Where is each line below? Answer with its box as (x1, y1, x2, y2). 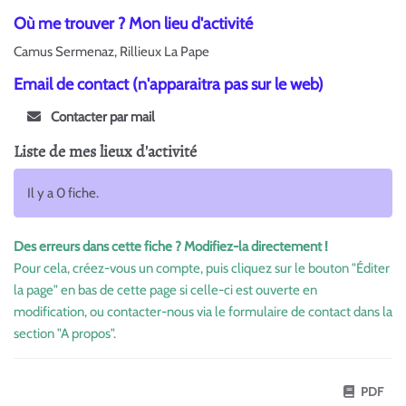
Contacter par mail (47, 109, 155, 125)
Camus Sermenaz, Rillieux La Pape (14, 43, 209, 60)
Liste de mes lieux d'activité (14, 140, 197, 162)
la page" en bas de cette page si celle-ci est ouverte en (14, 281, 317, 298)
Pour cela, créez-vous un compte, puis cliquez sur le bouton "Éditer (14, 259, 390, 276)
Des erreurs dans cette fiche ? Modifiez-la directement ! (14, 237, 328, 255)
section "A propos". (14, 324, 116, 342)
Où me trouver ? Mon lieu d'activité (14, 13, 253, 34)
